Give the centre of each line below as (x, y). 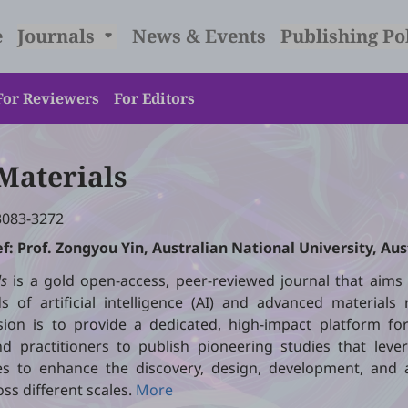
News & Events (199, 36)
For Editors (154, 98)
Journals (58, 36)
